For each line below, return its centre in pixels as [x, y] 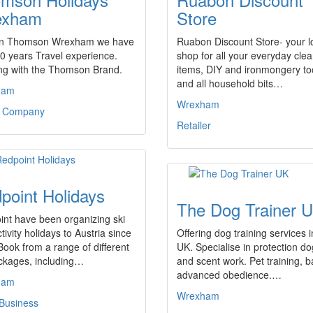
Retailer [194, 125]
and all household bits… [230, 83]
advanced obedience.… [229, 275]
